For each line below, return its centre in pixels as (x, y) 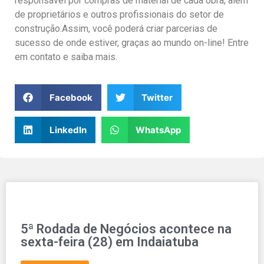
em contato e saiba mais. (66, 57)
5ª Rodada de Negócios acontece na (126, 229)
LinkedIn (68, 130)
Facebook (71, 97)
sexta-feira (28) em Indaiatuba (110, 242)
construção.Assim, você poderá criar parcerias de (116, 28)
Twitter (157, 97)
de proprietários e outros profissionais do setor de (119, 14)
